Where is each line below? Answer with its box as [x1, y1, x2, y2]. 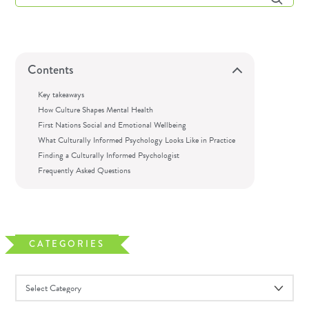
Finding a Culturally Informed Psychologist [38, 149, 180, 162]
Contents [28, 61, 74, 79]
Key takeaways [38, 88, 85, 101]
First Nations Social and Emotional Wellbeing [38, 119, 187, 132]
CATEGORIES [29, 237, 106, 251]
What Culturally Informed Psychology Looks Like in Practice [38, 134, 236, 147]
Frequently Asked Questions [38, 164, 131, 177]
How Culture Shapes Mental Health [38, 103, 154, 117]
